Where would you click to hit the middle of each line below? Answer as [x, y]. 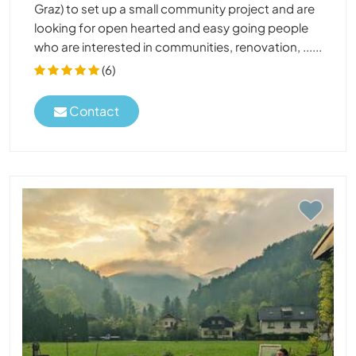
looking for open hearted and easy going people [171, 27]
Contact [93, 111]
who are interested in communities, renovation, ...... [178, 46]
